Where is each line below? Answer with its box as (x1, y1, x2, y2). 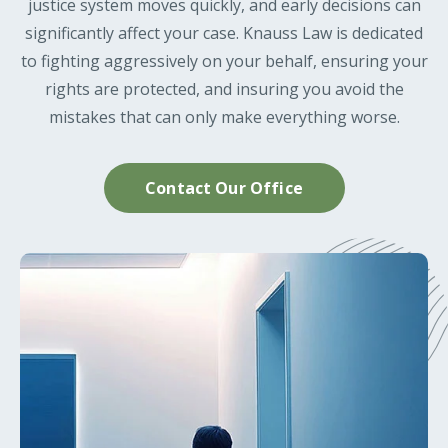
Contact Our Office (145, 177, 303, 199)
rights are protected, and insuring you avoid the (44, 78, 404, 100)
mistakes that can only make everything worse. (48, 106, 400, 128)
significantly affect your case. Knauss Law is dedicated (25, 22, 423, 44)
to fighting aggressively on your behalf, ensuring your (20, 50, 428, 72)
